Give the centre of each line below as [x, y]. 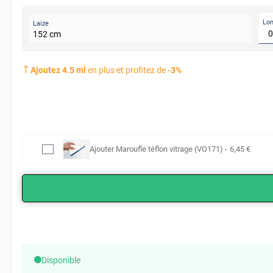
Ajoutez [46, 70]
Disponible [61, 260]
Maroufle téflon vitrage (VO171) [169, 149]
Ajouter [102, 149]
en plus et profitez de [127, 70]
